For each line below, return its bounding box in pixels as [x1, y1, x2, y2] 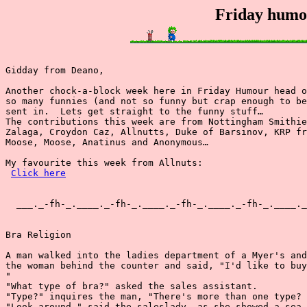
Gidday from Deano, [5, 65, 104, 75]
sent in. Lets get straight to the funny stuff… [5, 106, 263, 116]
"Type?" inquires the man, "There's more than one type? [5, 291, 302, 302]
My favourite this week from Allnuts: [5, 158, 203, 168]
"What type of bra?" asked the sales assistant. [5, 281, 258, 291]
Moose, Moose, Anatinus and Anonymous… [5, 137, 208, 147]
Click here [11, 168, 66, 178]
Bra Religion [5, 230, 71, 240]
